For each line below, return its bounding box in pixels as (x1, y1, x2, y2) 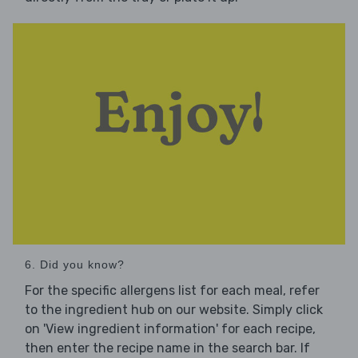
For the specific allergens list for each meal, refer (25, 283, 320, 299)
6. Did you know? (25, 258, 125, 272)
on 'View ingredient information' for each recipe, (25, 321, 316, 337)
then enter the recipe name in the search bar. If (25, 340, 310, 356)
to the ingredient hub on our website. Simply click (25, 302, 323, 318)
